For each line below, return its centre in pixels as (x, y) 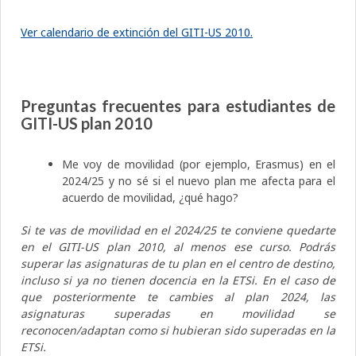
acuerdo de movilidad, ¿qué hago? (150, 197)
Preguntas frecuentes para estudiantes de (178, 105)
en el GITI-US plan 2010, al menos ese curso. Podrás (178, 246)
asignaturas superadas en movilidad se (178, 313)
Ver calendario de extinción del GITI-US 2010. (137, 32)
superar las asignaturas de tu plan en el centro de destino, (178, 263)
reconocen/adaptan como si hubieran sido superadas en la (178, 330)
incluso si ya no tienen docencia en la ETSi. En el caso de (178, 280)
